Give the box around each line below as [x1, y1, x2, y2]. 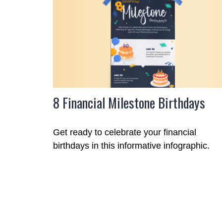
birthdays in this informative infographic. [53, 141, 210, 151]
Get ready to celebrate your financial [53, 127, 196, 138]
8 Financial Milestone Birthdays [53, 93, 205, 113]
